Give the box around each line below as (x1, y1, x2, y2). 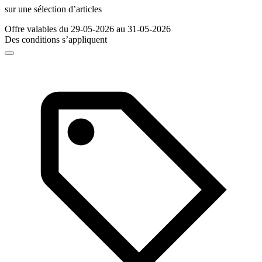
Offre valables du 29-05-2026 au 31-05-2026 (5, 24, 171, 35)
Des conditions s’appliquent (5, 35, 107, 45)
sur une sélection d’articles (5, 4, 102, 15)
